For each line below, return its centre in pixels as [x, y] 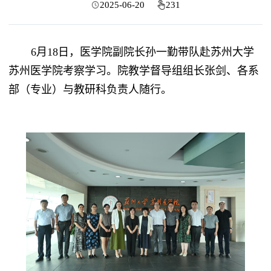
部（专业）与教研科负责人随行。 [90, 90]
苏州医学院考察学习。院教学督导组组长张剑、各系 [133, 71]
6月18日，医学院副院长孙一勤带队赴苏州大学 [142, 52]
